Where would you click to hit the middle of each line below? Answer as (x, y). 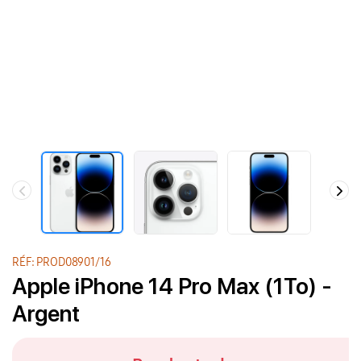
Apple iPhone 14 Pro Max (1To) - (172, 286)
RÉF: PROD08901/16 (62, 263)
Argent (46, 314)
